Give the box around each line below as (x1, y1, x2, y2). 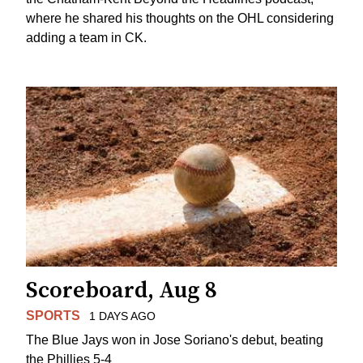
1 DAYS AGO (88, 309, 156, 322)
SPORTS (26, 308, 80, 322)
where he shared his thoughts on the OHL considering (26, 11, 334, 25)
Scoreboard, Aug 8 (26, 275, 217, 305)
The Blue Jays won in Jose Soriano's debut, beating (26, 333, 323, 348)
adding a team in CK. (26, 30, 147, 45)
